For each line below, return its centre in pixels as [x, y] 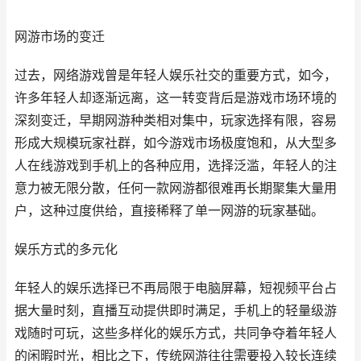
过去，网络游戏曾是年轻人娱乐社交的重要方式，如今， [176, 75]
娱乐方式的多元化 [66, 249]
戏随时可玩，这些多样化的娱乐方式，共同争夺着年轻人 [176, 333]
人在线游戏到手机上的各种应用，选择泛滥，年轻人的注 [176, 166]
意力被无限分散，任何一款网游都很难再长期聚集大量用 [176, 188]
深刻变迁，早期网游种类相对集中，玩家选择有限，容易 [176, 120]
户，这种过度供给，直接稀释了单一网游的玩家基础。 [169, 211]
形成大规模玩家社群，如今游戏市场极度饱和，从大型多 [176, 143]
